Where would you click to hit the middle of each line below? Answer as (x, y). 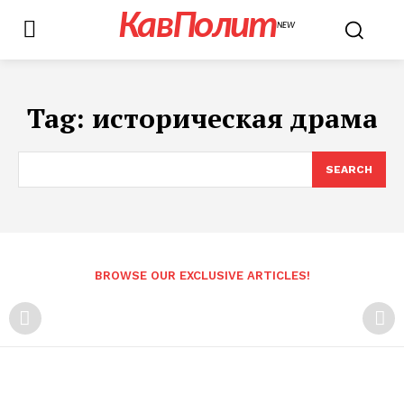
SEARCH (349, 170)
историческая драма (234, 118)
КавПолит (197, 28)
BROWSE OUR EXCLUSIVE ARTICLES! (202, 275)
